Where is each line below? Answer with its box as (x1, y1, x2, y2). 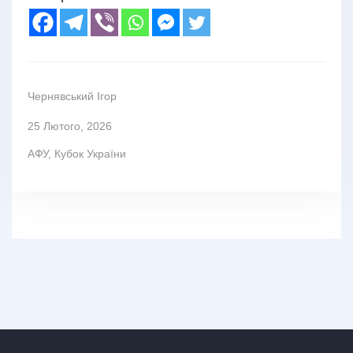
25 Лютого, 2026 (28, 119, 112, 132)
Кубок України (54, 147, 126, 160)
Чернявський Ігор (28, 89, 117, 102)
